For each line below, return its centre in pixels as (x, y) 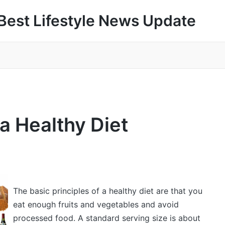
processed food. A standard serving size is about (106, 218)
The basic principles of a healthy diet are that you (107, 191)
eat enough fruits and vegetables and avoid (96, 204)
